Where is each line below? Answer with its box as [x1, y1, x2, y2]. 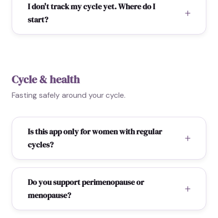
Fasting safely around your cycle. [12, 90, 126, 100]
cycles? [28, 139, 54, 150]
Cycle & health [12, 72, 80, 87]
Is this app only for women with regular [28, 126, 162, 137]
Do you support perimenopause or [28, 177, 144, 187]
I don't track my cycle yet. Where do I [28, 1, 155, 12]
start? [28, 14, 48, 25]
